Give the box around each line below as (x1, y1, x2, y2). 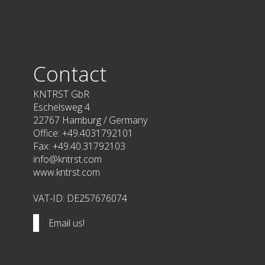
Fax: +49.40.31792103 (33, 139, 125, 153)
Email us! (49, 216, 85, 230)
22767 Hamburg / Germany (33, 113, 147, 127)
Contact (33, 59, 106, 88)
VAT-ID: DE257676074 (33, 191, 127, 205)
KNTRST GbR (33, 87, 89, 101)
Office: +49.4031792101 (33, 126, 133, 140)
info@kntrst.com (33, 152, 102, 166)
